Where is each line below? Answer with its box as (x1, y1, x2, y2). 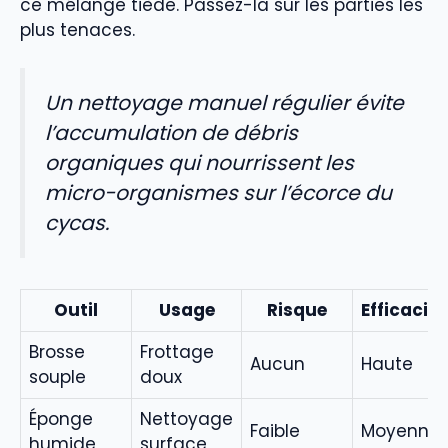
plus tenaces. (20, 17, 135, 42)
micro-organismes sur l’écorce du (45, 179, 392, 208)
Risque (267, 298, 327, 323)
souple (29, 365, 86, 390)
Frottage (140, 340, 214, 365)
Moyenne (361, 419, 440, 444)
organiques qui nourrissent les (45, 149, 354, 178)
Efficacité (361, 298, 446, 323)
